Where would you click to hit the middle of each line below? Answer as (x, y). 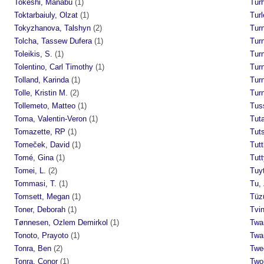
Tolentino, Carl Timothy (54, 67)
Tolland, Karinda (42, 80)
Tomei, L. (30, 170)
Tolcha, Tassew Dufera (53, 41)
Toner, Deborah (40, 209)
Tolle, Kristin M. (41, 93)
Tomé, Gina (34, 157)
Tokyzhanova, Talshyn (52, 28)
